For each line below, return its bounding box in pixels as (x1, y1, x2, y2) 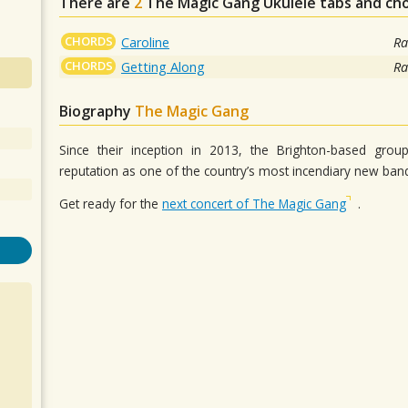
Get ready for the (59, 195, 162, 213)
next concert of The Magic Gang (162, 195, 346, 213)
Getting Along (121, 57, 206, 76)
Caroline (121, 33, 170, 51)
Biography (59, 100, 135, 121)
